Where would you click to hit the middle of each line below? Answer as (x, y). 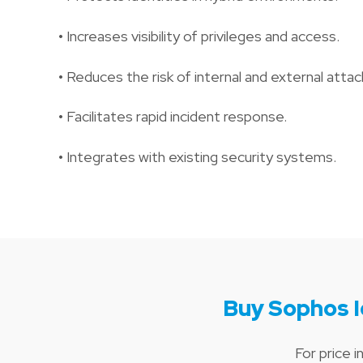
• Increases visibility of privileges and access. (199, 36)
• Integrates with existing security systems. (197, 156)
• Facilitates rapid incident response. (173, 117)
